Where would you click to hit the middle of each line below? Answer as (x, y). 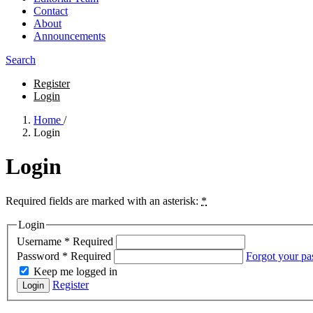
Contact (51, 11)
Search (21, 60)
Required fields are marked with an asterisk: (103, 201)
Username (41, 242)
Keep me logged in (75, 272)
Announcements (70, 36)
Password (39, 256)
